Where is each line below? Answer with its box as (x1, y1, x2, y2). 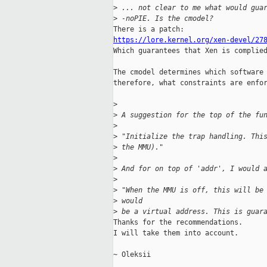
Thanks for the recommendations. (113, 218, 243, 227)
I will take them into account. (113, 229, 238, 238)
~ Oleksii (113, 250, 151, 259)
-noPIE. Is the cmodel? (117, 14, 213, 23)
